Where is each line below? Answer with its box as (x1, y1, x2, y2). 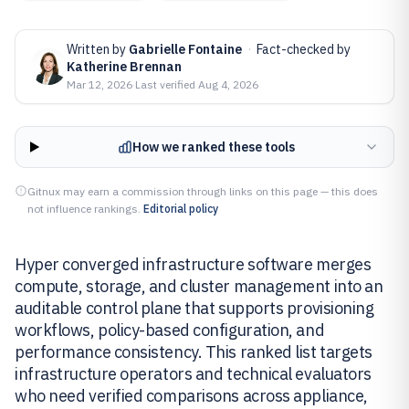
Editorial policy (143, 202, 218, 215)
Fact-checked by (257, 41, 351, 58)
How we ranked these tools (131, 139, 295, 155)
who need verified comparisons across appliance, (15, 385, 368, 406)
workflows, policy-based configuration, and (15, 320, 325, 341)
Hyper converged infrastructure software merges (15, 254, 372, 275)
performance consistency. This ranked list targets (15, 341, 372, 362)
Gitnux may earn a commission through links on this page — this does (27, 184, 378, 198)
